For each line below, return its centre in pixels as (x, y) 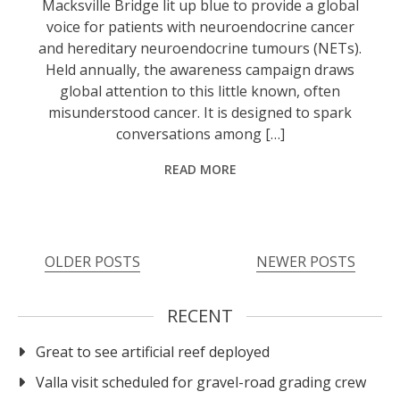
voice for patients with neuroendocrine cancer (200, 27)
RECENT (200, 316)
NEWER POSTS (306, 262)
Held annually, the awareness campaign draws (200, 70)
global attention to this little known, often (200, 92)
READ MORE (200, 170)
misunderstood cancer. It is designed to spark (200, 113)
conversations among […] (200, 134)
